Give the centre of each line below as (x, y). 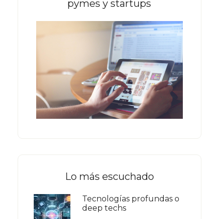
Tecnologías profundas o (131, 198)
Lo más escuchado (109, 176)
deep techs (104, 208)
